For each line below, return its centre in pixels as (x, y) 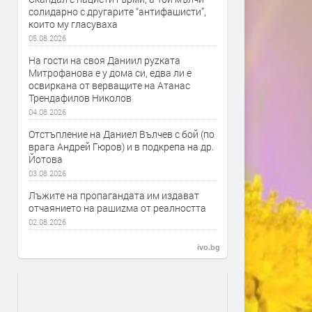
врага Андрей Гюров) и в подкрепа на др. (121, 147)
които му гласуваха (73, 24)
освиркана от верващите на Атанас (109, 85)
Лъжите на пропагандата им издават (114, 195)
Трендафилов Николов (80, 98)
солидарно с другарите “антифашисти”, (117, 11)
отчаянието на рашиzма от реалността (117, 208)
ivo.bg (209, 247)
